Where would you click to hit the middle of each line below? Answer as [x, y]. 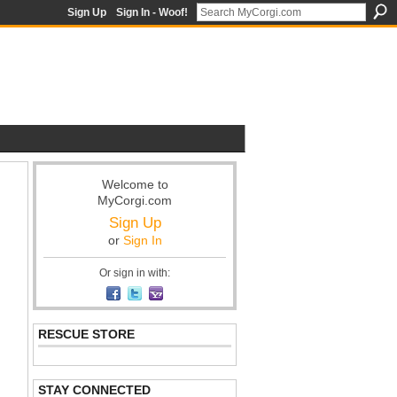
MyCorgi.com [135, 200]
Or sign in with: [135, 273]
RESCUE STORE [86, 334]
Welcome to [135, 184]
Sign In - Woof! [152, 12]
